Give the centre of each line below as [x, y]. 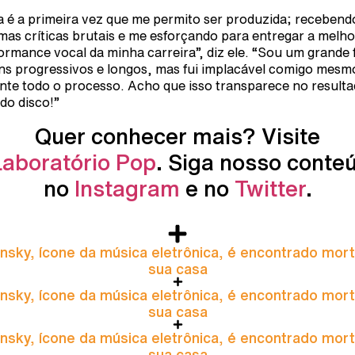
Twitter [270, 188]
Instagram [127, 188]
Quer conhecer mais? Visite [177, 136]
